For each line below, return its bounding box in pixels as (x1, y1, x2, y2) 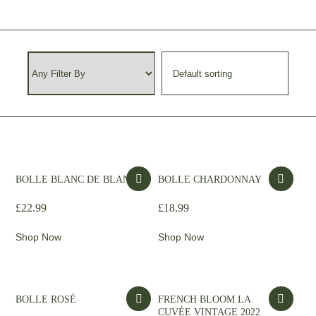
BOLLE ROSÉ (16, 294, 77, 305)
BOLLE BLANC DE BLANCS (16, 174, 142, 185)
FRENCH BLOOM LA (158, 294, 250, 305)
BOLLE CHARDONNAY (158, 174, 262, 185)
